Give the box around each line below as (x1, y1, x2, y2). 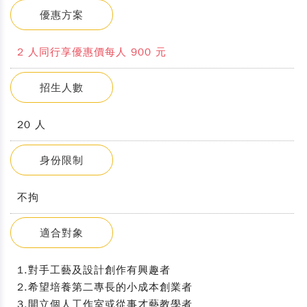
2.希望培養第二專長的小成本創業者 (17, 281, 193, 293)
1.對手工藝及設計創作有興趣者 (17, 264, 171, 276)
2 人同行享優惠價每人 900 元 (17, 46, 167, 58)
